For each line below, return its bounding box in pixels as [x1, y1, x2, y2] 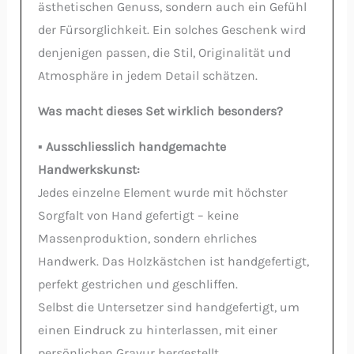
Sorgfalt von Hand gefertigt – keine [37, 208, 239, 224]
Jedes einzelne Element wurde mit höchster [37, 185, 288, 201]
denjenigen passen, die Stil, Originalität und [37, 45, 291, 61]
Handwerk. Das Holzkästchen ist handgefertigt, [37, 254, 309, 269]
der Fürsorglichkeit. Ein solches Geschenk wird [37, 22, 306, 38]
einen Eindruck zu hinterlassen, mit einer [37, 322, 277, 338]
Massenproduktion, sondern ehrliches [37, 231, 257, 247]
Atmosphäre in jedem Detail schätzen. [37, 68, 258, 84]
